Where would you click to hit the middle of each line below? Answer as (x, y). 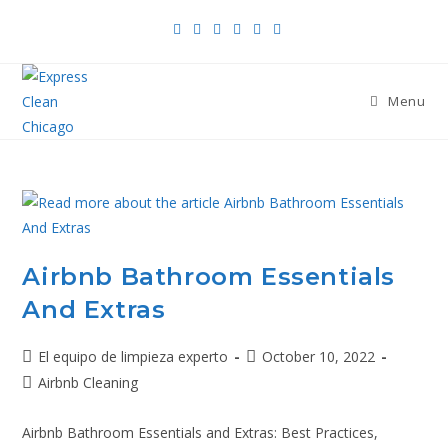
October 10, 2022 (319, 356)
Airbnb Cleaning (88, 382)
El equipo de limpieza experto (133, 356)
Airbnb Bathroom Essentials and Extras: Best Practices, (200, 432)
